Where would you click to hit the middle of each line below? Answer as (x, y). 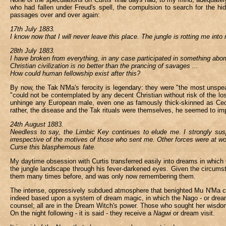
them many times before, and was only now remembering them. (103, 176)
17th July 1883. (33, 29)
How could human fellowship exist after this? (75, 73)
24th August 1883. (37, 124)
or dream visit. (193, 213)
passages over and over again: (55, 15)
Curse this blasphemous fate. (53, 147)
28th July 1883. (33, 51)
